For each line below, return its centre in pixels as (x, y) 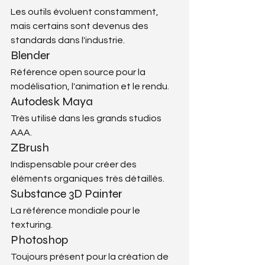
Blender (30, 55)
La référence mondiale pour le (76, 210)
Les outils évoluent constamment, (85, 12)
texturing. (32, 224)
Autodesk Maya (52, 101)
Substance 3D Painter (67, 193)
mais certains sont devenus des (80, 26)
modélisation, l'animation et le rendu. (90, 86)
